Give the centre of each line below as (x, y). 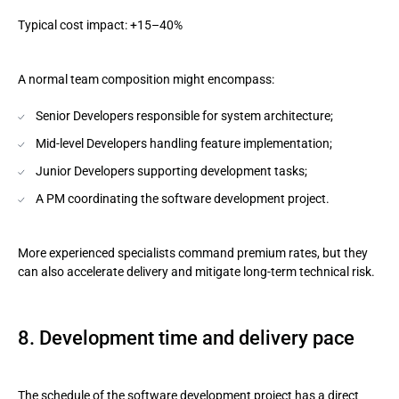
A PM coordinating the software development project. (183, 199)
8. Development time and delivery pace (186, 338)
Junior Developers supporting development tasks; (171, 171)
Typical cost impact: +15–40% (100, 25)
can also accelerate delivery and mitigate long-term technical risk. (196, 272)
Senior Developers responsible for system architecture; (184, 116)
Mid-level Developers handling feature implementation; (184, 143)
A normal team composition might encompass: (146, 79)
